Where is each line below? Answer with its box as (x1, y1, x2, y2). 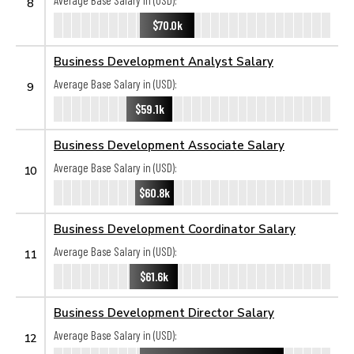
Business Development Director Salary (54, 305, 274, 319)
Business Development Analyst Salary (54, 54, 273, 68)
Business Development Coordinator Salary (54, 221, 296, 235)
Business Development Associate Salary (54, 137, 284, 152)
